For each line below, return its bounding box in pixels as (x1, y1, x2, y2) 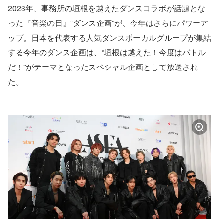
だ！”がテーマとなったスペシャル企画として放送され (8, 61, 198, 73)
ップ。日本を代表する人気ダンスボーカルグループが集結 (8, 32, 211, 44)
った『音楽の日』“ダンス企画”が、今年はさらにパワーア (8, 17, 208, 29)
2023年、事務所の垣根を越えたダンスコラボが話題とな (8, 2, 205, 14)
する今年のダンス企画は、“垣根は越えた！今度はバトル (8, 46, 206, 58)
